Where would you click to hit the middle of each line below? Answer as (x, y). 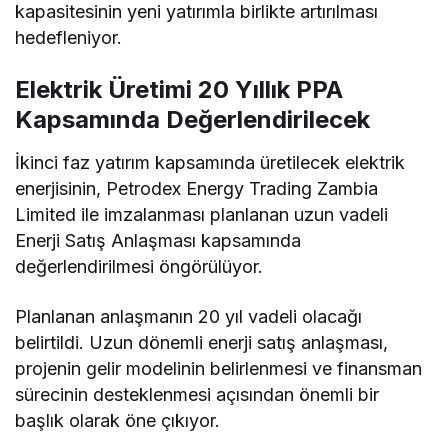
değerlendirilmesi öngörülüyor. (139, 266)
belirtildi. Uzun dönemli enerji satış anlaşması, (202, 342)
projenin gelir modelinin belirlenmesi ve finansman (219, 368)
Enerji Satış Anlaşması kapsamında (158, 240)
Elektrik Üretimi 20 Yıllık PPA (179, 89)
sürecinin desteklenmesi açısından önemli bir (197, 394)
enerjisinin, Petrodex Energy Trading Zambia (197, 188)
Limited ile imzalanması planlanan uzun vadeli (202, 214)
